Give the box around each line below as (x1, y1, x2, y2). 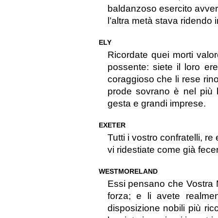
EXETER (98, 121, 126, 129)
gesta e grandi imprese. (107, 98, 206, 109)
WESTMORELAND (98, 167, 158, 176)
